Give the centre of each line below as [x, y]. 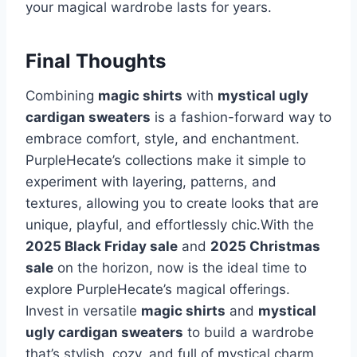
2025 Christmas [265, 247]
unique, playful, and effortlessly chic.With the [170, 225]
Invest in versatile [83, 311]
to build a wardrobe [249, 333]
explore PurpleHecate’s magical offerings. [158, 290]
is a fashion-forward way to [241, 118]
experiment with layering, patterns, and [151, 182]
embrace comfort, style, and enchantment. [163, 139]
